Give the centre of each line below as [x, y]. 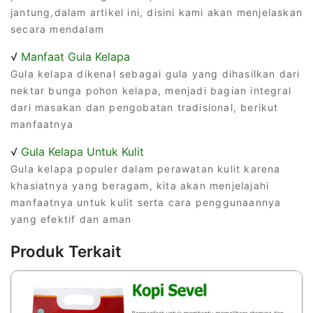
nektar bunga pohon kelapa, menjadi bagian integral [151, 90]
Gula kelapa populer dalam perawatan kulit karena [146, 168]
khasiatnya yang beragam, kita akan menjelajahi [140, 185]
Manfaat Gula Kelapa [75, 56]
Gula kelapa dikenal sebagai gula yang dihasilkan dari [155, 73]
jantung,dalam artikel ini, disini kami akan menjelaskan [157, 12]
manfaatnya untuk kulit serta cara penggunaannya [146, 202]
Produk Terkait [66, 251]
